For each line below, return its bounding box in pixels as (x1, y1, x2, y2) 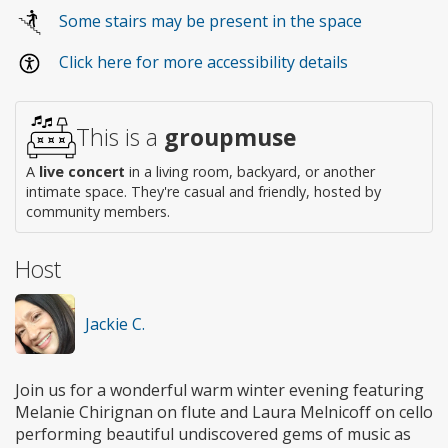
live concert (39, 162, 125, 182)
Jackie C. (85, 313, 145, 336)
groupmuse (164, 121, 297, 154)
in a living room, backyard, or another (125, 162, 375, 182)
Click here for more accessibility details (59, 50, 348, 73)
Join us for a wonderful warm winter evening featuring (15, 379, 424, 402)
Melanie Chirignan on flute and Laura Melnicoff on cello (15, 401, 433, 424)
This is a (76, 121, 164, 154)
